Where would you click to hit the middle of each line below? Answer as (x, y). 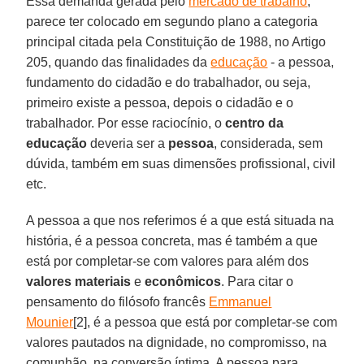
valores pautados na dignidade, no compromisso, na (177, 342)
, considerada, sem (269, 143)
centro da (253, 123)
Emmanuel (240, 301)
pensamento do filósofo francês (118, 301)
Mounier (50, 322)
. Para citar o (258, 281)
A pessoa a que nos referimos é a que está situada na (180, 220)
